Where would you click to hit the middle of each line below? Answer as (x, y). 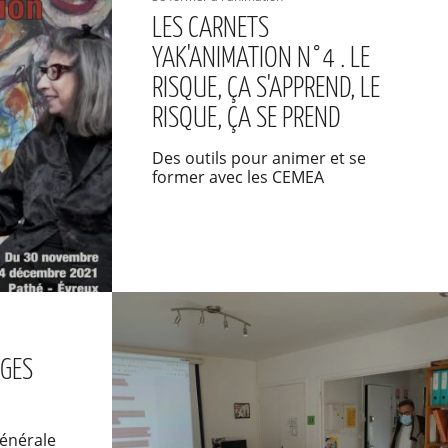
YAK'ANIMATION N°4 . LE (260, 59)
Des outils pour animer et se (258, 158)
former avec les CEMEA (237, 177)
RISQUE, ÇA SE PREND (246, 119)
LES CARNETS (210, 29)
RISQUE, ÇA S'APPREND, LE (265, 89)
